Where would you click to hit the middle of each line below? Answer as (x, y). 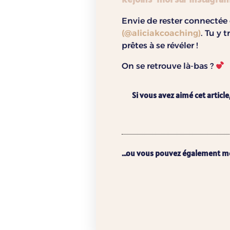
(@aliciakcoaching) (161, 33)
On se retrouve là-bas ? (169, 66)
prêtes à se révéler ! (160, 45)
